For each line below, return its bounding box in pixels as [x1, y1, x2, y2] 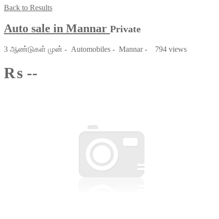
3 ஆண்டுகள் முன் [4, 44, 65, 53]
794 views [151, 44, 187, 53]
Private [110, 23, 141, 34]
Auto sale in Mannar [4, 22, 110, 35]
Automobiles [71, 44, 110, 53]
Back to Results [4, 3, 52, 12]
